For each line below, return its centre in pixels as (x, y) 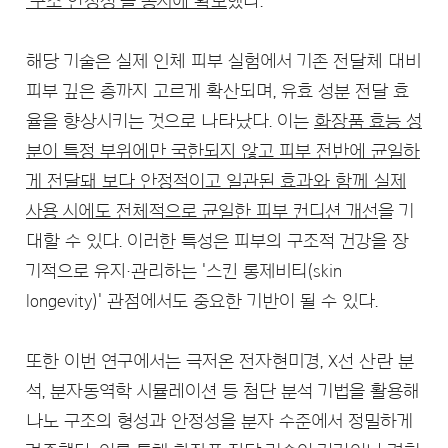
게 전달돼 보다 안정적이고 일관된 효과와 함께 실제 (216, 181)
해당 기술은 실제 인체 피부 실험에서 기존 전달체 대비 (223, 61)
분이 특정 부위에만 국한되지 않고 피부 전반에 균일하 (223, 151)
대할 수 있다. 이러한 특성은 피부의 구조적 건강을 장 (217, 241)
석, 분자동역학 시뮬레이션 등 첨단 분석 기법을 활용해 (222, 391)
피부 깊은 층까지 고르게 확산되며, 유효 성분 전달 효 (217, 91)
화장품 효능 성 (368, 121)
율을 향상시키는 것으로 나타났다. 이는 (170, 121)
